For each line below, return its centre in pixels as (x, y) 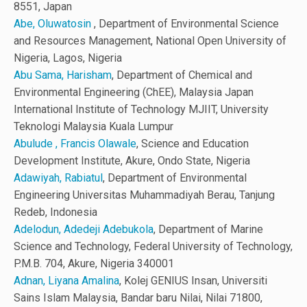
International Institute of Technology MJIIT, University (141, 110)
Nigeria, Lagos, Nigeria (68, 58)
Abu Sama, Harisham (63, 75)
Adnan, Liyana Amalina (66, 281)
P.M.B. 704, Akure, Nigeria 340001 (94, 264)
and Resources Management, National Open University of (150, 41)
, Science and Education (193, 144)
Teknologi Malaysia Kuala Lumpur (94, 127)
